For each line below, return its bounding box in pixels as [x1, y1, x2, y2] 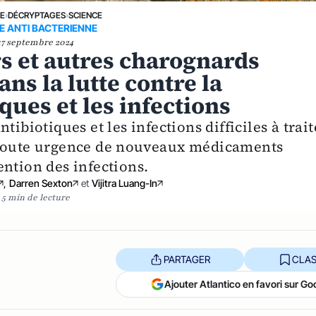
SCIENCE [68, 10, 102, 21]
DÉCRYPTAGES [7, 10, 66, 21]
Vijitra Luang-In [91, 177, 157, 190]
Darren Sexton [8, 177, 73, 190]
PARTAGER [163, 253, 210, 265]
